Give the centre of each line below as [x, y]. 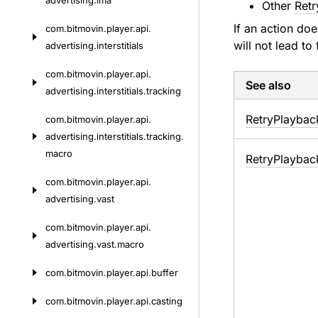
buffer [165, 273]
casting [167, 301]
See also [268, 85]
